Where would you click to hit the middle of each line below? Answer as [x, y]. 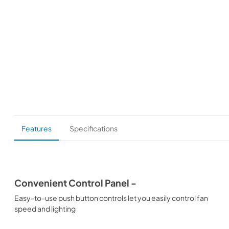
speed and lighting [45, 208]
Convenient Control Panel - [75, 183]
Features [37, 128]
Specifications [94, 128]
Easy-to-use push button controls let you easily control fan [111, 198]
